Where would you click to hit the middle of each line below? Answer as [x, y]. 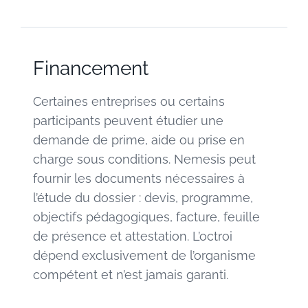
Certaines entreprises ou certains [129, 101]
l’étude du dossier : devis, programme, [143, 197]
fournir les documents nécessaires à [139, 178]
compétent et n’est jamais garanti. [131, 274]
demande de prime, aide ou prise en [139, 140]
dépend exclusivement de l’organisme [144, 255]
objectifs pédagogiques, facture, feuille [146, 217]
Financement [91, 68]
